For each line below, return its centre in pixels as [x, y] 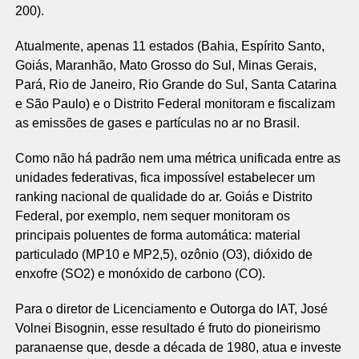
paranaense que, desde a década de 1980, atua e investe [178, 347]
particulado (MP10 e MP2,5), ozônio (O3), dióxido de [163, 254]
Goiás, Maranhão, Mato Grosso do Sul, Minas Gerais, [165, 65]
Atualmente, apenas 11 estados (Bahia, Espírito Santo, [169, 46]
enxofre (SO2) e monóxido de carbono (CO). [140, 274]
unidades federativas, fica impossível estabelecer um [165, 177]
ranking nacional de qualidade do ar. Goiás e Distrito [163, 197]
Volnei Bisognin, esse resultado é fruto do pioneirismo [167, 328]
